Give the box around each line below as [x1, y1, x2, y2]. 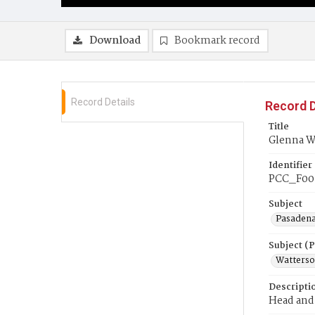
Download [89, 32, 141, 49]
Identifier [269, 158, 312, 173]
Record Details [71, 96, 135, 108]
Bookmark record [174, 32, 260, 49]
